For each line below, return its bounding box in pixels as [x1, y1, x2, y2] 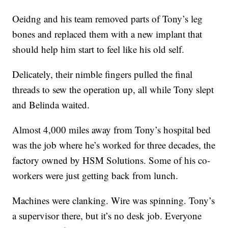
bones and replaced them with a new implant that [12, 27, 203, 41]
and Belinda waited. [12, 98, 90, 111]
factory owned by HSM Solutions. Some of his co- [12, 154, 211, 167]
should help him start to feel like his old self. [12, 43, 185, 56]
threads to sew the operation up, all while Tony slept [12, 83, 214, 96]
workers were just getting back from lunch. [12, 169, 179, 182]
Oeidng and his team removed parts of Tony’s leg [12, 12, 203, 25]
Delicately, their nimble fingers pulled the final [12, 68, 193, 81]
